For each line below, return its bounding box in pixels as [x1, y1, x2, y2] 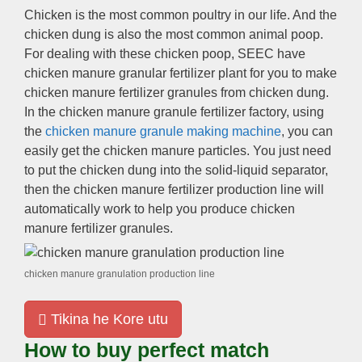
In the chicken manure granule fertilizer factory [24, 104, 286, 119]
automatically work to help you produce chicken [24, 201, 295, 216]
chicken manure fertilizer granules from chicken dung [24, 85, 326, 99]
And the [293, 7, 337, 22]
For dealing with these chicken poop [24, 46, 231, 61]
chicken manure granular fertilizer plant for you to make [24, 65, 337, 80]
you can [288, 124, 333, 138]
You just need [253, 143, 331, 158]
